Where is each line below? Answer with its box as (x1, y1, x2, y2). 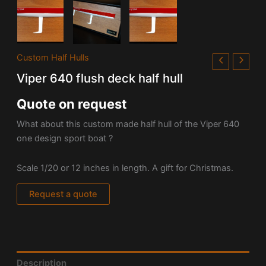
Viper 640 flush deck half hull (16, 71, 183, 85)
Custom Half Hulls (16, 52, 89, 64)
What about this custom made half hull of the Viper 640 (16, 119, 239, 130)
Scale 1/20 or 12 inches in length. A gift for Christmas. (16, 162, 233, 173)
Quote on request (16, 96, 127, 112)
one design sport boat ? (16, 133, 113, 144)
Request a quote (28, 189, 97, 200)
